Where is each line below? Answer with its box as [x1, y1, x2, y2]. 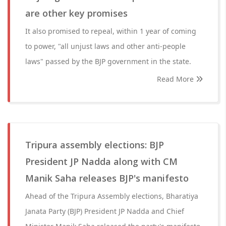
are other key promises [25, 7, 128, 19]
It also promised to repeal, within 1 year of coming [25, 26, 196, 36]
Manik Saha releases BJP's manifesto [25, 172, 189, 184]
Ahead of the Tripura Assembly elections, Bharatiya [25, 191, 198, 201]
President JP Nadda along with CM [25, 155, 178, 167]
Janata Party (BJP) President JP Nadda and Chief [25, 206, 184, 216]
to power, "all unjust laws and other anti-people [25, 41, 186, 51]
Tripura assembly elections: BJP [25, 139, 164, 151]
